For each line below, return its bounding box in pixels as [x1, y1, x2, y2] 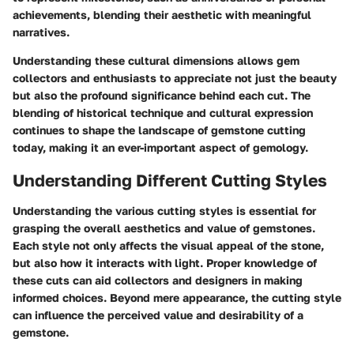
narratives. [13, 25, 70, 39]
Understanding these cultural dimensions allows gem [13, 54, 299, 67]
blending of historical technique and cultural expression [13, 106, 313, 119]
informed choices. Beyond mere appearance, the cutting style [13, 290, 341, 304]
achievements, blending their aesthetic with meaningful [13, 8, 311, 21]
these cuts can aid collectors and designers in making [13, 273, 303, 287]
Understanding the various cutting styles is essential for [13, 203, 316, 217]
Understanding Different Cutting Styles [13, 170, 327, 190]
